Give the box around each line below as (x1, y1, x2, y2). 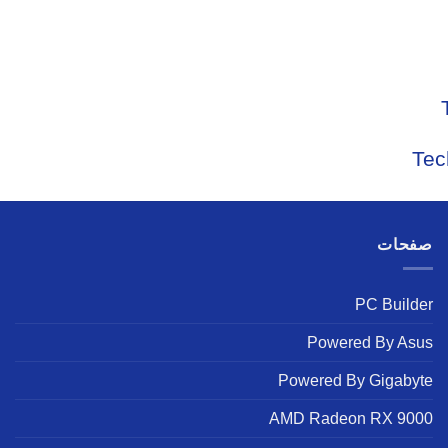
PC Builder (355, 296, 433, 314)
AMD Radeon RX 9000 (269, 410, 433, 428)
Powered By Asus (307, 334, 433, 352)
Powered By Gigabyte (278, 372, 433, 390)
